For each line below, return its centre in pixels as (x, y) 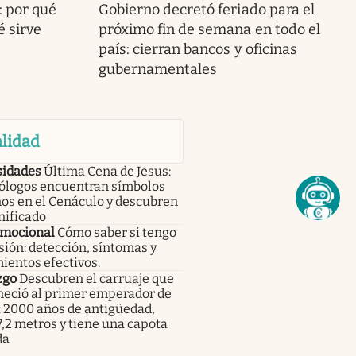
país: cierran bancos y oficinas (197, 50)
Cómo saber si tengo (116, 233)
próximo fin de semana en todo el (209, 30)
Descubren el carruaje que (96, 279)
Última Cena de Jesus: (107, 172)
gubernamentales (158, 70)
